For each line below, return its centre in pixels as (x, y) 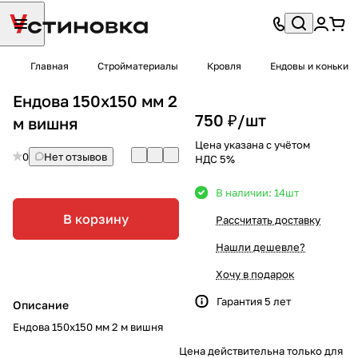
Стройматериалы (138, 66)
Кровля (224, 66)
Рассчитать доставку (268, 219)
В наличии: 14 (251, 192)
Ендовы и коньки (309, 66)
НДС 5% (215, 159)
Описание (41, 304)
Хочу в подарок (255, 274)
